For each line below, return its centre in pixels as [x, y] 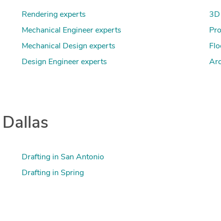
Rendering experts [54, 15]
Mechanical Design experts [69, 46]
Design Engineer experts [65, 62]
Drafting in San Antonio [63, 158]
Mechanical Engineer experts [72, 30]
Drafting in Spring [53, 173]
